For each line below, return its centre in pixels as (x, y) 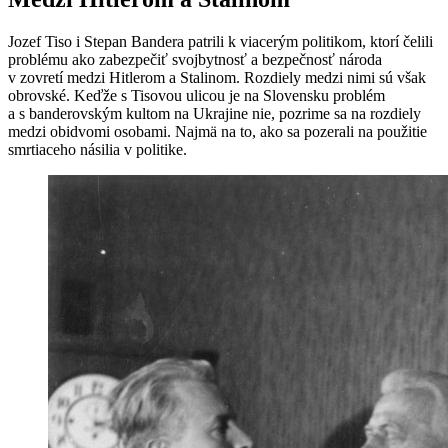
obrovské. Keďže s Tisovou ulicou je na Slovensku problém (196, 95)
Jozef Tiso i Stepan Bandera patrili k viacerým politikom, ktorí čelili (220, 41)
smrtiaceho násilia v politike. (97, 149)
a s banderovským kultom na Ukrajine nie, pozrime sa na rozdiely (214, 113)
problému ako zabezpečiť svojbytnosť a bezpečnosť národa (195, 59)
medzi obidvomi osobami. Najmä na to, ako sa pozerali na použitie (217, 131)
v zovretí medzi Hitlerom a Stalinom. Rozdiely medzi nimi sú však (217, 77)
